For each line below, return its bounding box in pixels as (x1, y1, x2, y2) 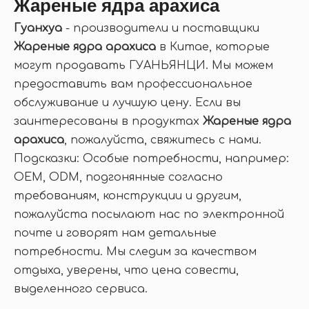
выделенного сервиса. (14, 283, 148, 295)
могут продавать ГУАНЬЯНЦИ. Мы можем (14, 59, 273, 72)
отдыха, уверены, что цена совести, (14, 264, 239, 277)
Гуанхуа (14, 22, 62, 34)
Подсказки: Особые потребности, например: (14, 152, 289, 165)
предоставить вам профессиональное (14, 78, 252, 90)
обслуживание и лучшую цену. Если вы (14, 97, 241, 109)
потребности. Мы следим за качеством (14, 246, 257, 258)
